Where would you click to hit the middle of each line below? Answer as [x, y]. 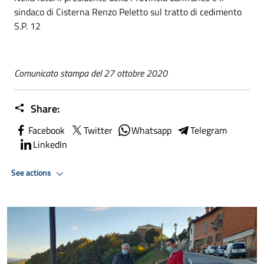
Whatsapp [151, 130]
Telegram [209, 130]
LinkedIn [50, 144]
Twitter [98, 130]
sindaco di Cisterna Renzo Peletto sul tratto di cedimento [128, 11]
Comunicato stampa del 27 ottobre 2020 [91, 73]
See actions [32, 173]
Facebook [47, 130]
